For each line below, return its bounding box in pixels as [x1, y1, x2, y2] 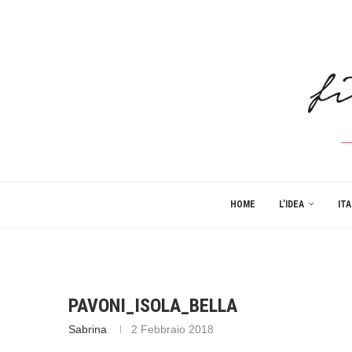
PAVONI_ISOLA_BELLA [68, 295, 237, 317]
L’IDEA [278, 199, 304, 210]
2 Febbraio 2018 [131, 323, 214, 335]
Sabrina [68, 323, 107, 335]
